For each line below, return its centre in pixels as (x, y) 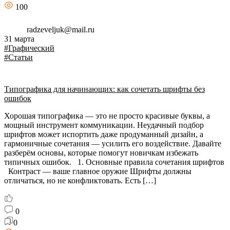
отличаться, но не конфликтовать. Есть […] (80, 180)
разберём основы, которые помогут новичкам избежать (101, 153)
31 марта (19, 39)
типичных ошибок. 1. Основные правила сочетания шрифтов (114, 162)
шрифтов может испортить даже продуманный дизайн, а (104, 134)
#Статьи (18, 57)
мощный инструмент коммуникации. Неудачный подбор (104, 125)
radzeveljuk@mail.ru (60, 30)
